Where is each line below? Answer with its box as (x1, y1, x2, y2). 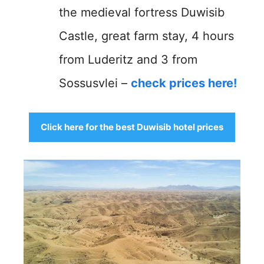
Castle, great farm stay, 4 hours (59, 29, 234, 43)
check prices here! (131, 76, 237, 90)
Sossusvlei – (59, 76, 131, 90)
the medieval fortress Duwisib (59, 5, 225, 19)
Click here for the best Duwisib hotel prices (41, 121, 223, 133)
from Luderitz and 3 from (59, 52, 197, 67)
